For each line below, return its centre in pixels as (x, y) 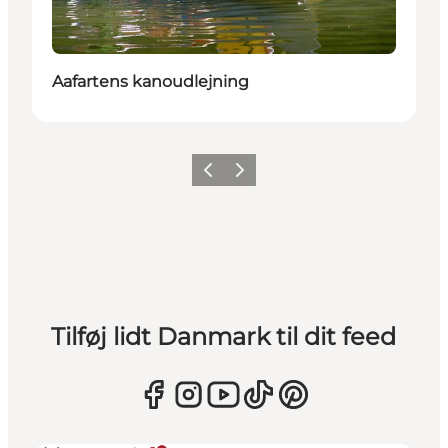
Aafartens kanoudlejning (150, 81)
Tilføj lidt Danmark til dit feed (224, 336)
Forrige (217, 176)
